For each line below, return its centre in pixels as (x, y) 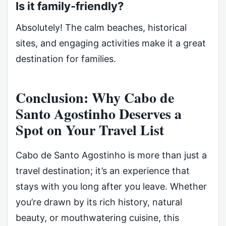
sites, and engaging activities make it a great (111, 43)
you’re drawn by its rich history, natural (99, 202)
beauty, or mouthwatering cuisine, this (97, 218)
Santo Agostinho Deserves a (99, 114)
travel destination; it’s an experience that (103, 171)
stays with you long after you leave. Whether (111, 187)
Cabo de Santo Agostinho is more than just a (111, 155)
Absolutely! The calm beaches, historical (101, 28)
